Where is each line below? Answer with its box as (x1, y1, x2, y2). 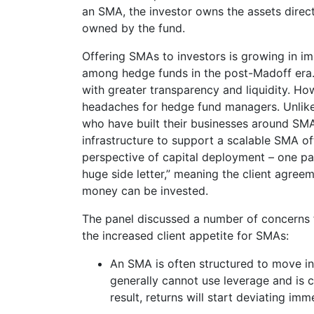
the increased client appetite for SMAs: (82, 228, 289, 243)
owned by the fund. (82, 21, 185, 35)
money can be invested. (82, 184, 208, 198)
